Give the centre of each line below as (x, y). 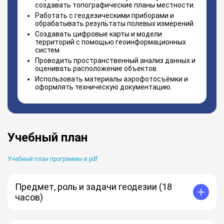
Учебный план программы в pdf (52, 159)
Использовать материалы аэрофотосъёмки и (111, 79)
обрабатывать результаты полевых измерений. (115, 23)
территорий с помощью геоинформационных (110, 42)
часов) (29, 197)
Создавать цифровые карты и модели (98, 34)
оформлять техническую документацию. (103, 87)
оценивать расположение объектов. (96, 68)
